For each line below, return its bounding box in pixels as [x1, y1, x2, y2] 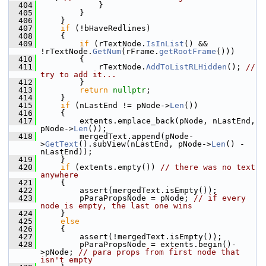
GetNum [93, 47, 121, 56]
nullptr [113, 85, 146, 94]
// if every [194, 194, 246, 202]
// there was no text [160, 163, 255, 172]
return [80, 85, 108, 94]
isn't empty [40, 255, 93, 264]
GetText [45, 140, 78, 148]
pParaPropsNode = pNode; [42, 194, 194, 202]
